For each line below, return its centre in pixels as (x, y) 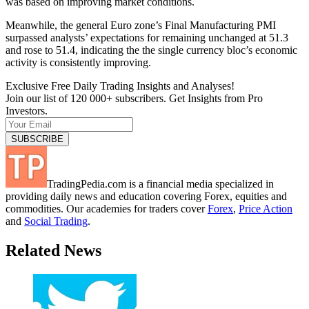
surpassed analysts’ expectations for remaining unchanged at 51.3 (147, 37)
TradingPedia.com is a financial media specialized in (160, 183)
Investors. (27, 110)
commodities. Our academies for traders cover (107, 208)
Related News (53, 250)
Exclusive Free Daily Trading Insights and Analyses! (120, 86)
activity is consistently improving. (78, 62)
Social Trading (56, 221)
